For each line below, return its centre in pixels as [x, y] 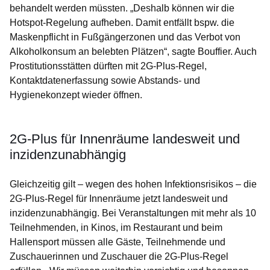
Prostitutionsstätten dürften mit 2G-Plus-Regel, [108, 66]
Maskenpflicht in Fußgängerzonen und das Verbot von [125, 37]
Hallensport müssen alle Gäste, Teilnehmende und [118, 242]
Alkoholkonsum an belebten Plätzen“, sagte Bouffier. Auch [133, 52]
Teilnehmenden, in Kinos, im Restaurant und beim [116, 228]
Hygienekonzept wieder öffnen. [76, 95]
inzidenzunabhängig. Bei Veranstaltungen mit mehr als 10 [133, 213]
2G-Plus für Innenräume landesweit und [125, 139]
